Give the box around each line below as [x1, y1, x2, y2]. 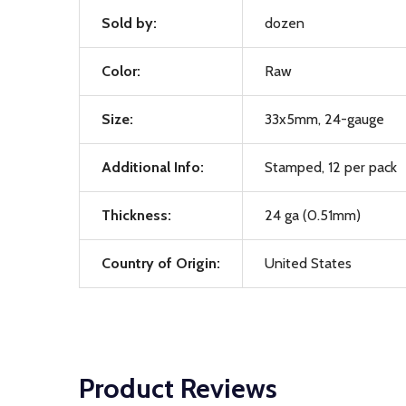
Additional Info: [101, 159, 204, 176]
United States [265, 255, 352, 272]
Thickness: [101, 207, 171, 224]
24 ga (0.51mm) [265, 207, 361, 224]
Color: [101, 63, 140, 80]
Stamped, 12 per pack [265, 159, 397, 176]
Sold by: [101, 14, 157, 32]
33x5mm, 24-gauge [265, 111, 384, 128]
